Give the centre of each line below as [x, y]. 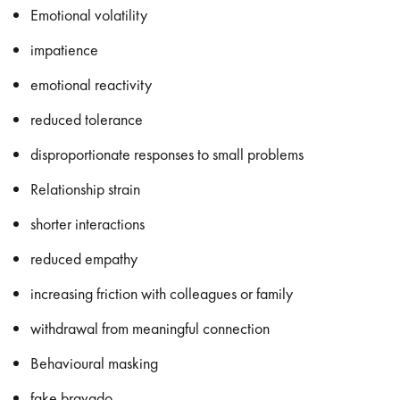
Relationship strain [86, 189]
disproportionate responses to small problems [167, 154]
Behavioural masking [95, 363]
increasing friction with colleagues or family [162, 293]
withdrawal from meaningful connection [150, 328]
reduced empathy [84, 258]
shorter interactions [88, 224]
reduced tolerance [87, 119]
